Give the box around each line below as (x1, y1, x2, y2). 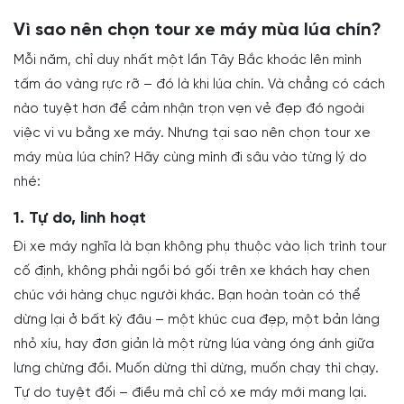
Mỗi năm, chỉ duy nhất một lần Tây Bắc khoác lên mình (14, 52, 362, 68)
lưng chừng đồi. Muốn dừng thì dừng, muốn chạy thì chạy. (14, 361, 379, 376)
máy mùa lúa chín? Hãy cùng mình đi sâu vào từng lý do (14, 150, 367, 165)
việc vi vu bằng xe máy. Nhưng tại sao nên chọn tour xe (14, 125, 371, 141)
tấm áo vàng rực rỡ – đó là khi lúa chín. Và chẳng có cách (14, 77, 385, 92)
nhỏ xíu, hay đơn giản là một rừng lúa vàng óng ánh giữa (14, 336, 374, 352)
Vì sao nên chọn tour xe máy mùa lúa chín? (14, 20, 381, 40)
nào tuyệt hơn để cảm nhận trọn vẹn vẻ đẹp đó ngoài (14, 101, 364, 116)
